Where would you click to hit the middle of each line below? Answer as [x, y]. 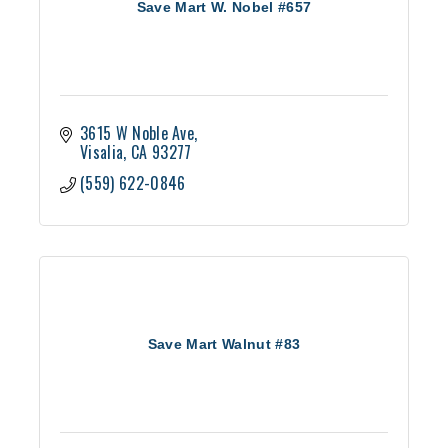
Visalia [102, 152]
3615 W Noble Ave [137, 133]
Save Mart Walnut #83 [224, 344]
